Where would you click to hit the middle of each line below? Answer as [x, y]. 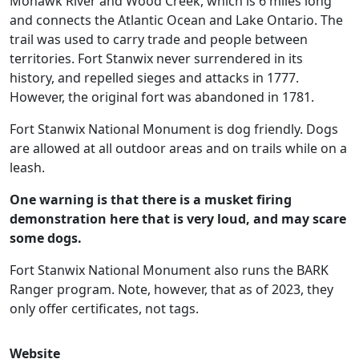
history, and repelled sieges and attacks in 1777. [154, 78]
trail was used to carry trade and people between [159, 39]
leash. [27, 167]
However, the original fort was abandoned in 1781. [162, 97]
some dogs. [46, 238]
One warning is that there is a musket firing [151, 200]
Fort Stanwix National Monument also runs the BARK [169, 270]
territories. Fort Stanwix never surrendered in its [156, 58]
